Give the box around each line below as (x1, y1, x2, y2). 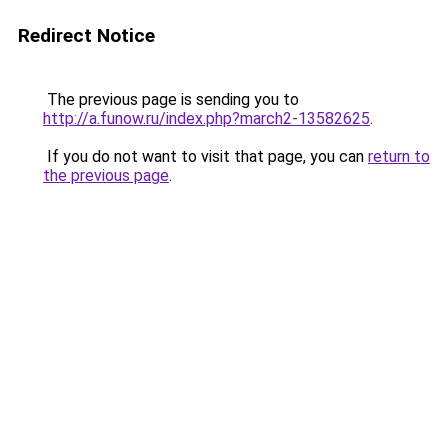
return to (368, 147, 430, 166)
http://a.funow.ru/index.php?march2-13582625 (43, 109, 370, 128)
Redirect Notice (18, 24, 155, 47)
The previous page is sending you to (43, 90, 299, 109)
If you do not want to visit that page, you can (43, 147, 368, 166)
